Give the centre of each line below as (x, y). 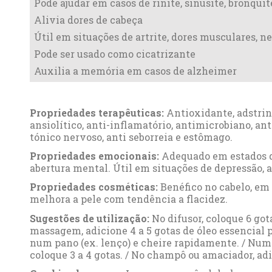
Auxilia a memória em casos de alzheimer (135, 70)
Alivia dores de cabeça (88, 19)
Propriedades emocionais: (94, 156)
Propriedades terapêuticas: (97, 113)
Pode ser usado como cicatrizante (114, 53)
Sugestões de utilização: (89, 218)
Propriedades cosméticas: (93, 187)
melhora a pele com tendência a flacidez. (130, 199)
